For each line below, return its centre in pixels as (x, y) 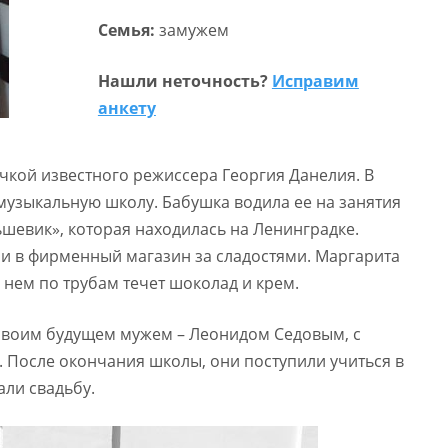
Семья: (128, 30)
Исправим (315, 81)
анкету (126, 108)
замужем (193, 30)
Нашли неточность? (184, 81)
